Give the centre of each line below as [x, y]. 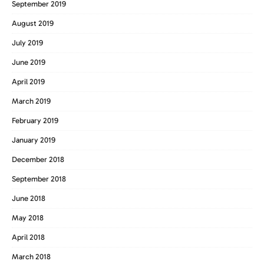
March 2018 [31, 257]
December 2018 [38, 160]
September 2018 [39, 179]
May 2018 [28, 218]
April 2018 [28, 237]
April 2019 [28, 82]
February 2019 [35, 121]
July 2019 [27, 43]
